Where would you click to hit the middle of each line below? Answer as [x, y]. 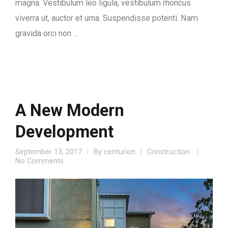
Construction [168, 152]
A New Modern [70, 110]
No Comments [39, 161]
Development [64, 132]
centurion [120, 152]
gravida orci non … [47, 33]
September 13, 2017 [49, 152]
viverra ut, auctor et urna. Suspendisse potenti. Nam [107, 18]
